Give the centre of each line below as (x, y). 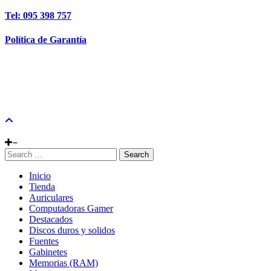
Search (136, 155)
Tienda (42, 187)
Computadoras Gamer (71, 209)
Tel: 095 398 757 (38, 16)
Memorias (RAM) (64, 263)
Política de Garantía (46, 39)
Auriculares (51, 198)
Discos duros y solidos (72, 230)
